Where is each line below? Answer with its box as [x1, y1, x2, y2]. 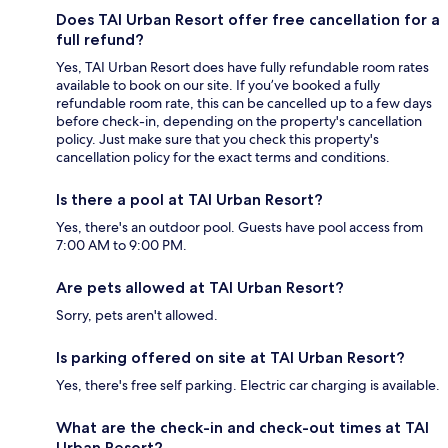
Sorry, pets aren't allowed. [56, 305, 218, 324]
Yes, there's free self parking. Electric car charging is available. [56, 375, 440, 394]
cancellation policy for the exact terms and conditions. [56, 147, 390, 166]
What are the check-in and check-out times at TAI [56, 417, 429, 437]
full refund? [56, 29, 144, 49]
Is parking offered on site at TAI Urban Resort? [56, 347, 405, 367]
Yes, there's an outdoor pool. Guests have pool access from [56, 217, 423, 236]
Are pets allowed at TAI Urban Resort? [56, 277, 344, 297]
